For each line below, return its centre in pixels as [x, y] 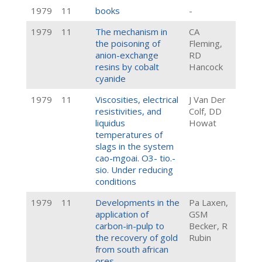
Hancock [206, 67]
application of [122, 214]
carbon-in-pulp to [130, 226]
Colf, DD [205, 111]
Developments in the [137, 202]
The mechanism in [131, 32]
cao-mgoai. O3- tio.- [135, 158]
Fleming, [206, 43]
